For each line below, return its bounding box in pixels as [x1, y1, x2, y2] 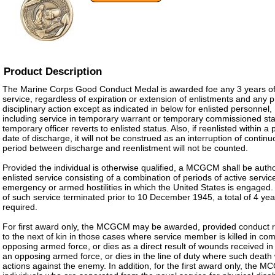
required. [2, 202, 37, 212]
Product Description [4, 66, 102, 77]
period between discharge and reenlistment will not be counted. [2, 143, 248, 153]
